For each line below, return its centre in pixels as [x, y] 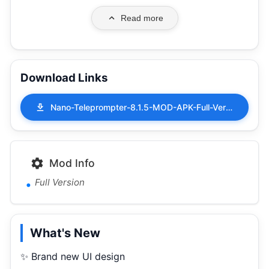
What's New [65, 233]
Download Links [64, 78]
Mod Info [72, 163]
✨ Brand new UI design [73, 256]
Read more [142, 18]
